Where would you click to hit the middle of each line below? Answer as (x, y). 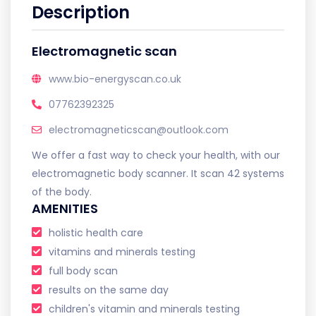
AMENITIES (65, 208)
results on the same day (109, 290)
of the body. (62, 192)
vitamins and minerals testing (122, 252)
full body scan (83, 271)
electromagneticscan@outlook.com (139, 130)
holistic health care (96, 233)
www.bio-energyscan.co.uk (115, 79)
